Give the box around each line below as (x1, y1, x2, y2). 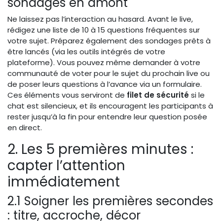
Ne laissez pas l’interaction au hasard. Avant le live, (7, 14, 193, 25)
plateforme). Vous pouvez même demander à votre (7, 57, 200, 68)
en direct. (7, 122, 42, 133)
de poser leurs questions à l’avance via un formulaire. (7, 79, 202, 90)
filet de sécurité (127, 90, 189, 101)
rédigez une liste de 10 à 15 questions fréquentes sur (7, 25, 200, 36)
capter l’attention (7, 156, 125, 176)
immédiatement (7, 172, 120, 192)
